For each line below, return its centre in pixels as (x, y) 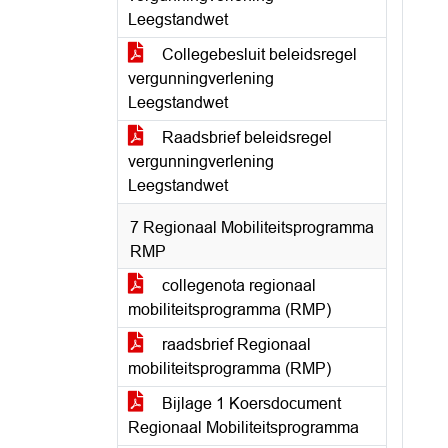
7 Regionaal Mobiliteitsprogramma (252, 227)
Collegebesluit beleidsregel (257, 54)
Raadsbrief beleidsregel (245, 137)
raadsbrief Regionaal (234, 344)
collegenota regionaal (237, 285)
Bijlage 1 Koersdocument (249, 403)
